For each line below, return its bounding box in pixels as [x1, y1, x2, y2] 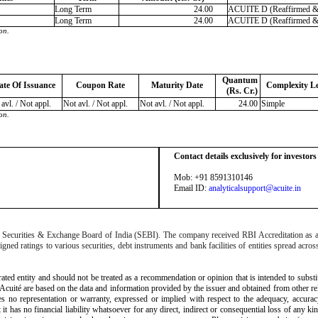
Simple [261, 99, 285, 109]
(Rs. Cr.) [226, 86, 258, 96]
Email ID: [174, 183, 209, 193]
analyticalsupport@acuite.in [209, 183, 301, 193]
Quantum [222, 75, 258, 85]
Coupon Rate [76, 80, 125, 90]
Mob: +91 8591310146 [174, 172, 253, 182]
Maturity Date [151, 80, 203, 90]
